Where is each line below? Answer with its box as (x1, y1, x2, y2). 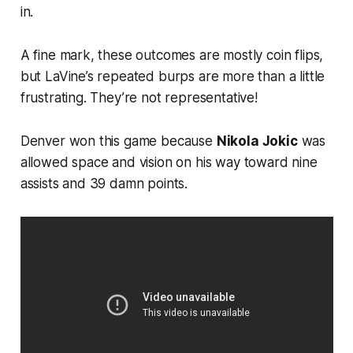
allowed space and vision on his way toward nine (20, 154, 318, 171)
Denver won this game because (20, 133, 217, 150)
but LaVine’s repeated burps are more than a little (20, 69, 325, 85)
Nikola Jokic (216, 133, 298, 150)
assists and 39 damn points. (20, 176, 188, 192)
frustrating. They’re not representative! (20, 90, 258, 106)
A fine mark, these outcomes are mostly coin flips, (20, 47, 324, 64)
